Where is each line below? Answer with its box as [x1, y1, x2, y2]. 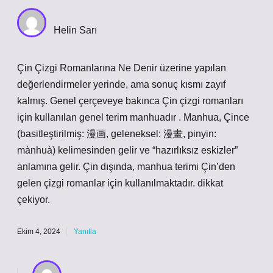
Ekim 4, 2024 [17, 227, 60, 236]
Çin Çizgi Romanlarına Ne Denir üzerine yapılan [17, 63, 226, 73]
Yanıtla [74, 227, 96, 236]
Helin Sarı [54, 25, 97, 35]
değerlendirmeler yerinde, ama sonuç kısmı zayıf [17, 79, 225, 90]
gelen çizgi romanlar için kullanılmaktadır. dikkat [17, 178, 223, 188]
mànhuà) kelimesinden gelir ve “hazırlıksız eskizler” [17, 145, 238, 155]
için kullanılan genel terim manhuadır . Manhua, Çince [17, 112, 249, 122]
